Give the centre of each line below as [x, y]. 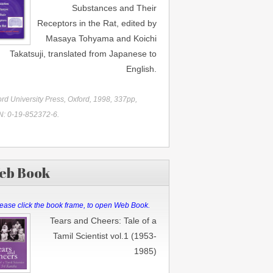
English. [141, 69]
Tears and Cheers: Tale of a [103, 221]
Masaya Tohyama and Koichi [101, 38]
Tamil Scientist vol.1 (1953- [105, 236]
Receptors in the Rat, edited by [97, 23]
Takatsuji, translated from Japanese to [83, 54]
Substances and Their [114, 8]
